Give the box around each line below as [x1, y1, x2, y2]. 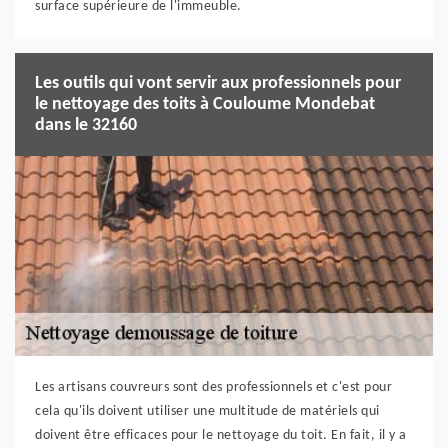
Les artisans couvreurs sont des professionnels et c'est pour [35, 379, 392, 395]
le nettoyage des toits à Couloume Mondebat [35, 94, 375, 114]
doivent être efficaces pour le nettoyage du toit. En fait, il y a [35, 427, 407, 443]
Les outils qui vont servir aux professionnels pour [35, 73, 401, 93]
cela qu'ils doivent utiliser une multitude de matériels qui [35, 403, 380, 419]
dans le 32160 [35, 115, 137, 135]
